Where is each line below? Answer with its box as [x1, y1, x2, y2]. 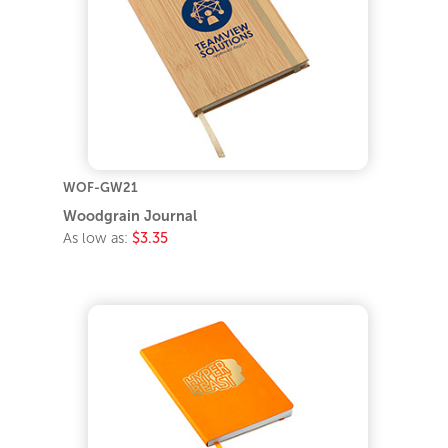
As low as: [63, 229, 133, 246]
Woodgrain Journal [63, 207, 198, 224]
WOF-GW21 [63, 179, 139, 195]
